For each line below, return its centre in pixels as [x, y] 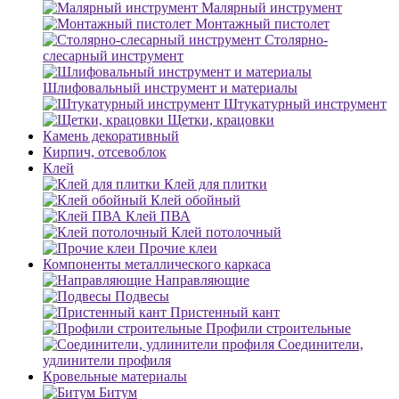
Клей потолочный [226, 232]
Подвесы [142, 296]
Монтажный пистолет [262, 24]
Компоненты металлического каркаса [157, 264]
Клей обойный [195, 200]
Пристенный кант [225, 312]
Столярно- [296, 40]
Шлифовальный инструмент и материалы [170, 88]
